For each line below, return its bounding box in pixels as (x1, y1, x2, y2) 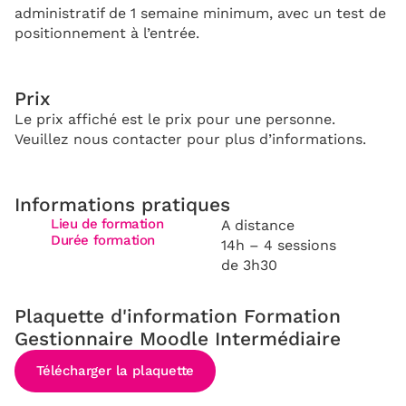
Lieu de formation (51, 215, 164, 232)
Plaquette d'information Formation (14, 304, 341, 327)
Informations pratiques (14, 192, 230, 216)
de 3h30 (221, 256, 277, 274)
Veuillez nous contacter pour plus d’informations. (14, 130, 366, 148)
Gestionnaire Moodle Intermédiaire (14, 326, 341, 350)
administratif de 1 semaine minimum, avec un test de (14, 4, 386, 22)
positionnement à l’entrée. (14, 24, 199, 42)
